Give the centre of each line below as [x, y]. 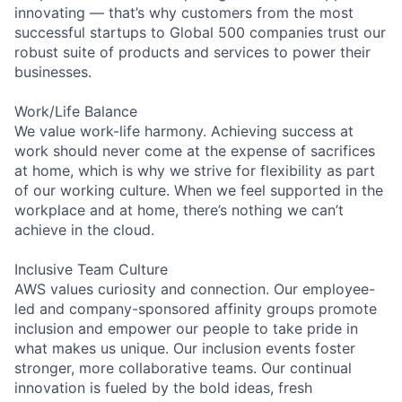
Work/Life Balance [76, 111]
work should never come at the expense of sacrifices [195, 150]
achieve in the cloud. [84, 229]
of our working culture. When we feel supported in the [199, 190]
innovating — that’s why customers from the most [184, 12]
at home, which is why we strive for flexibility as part [195, 170]
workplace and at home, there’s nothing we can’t [179, 210]
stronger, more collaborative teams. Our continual [183, 367]
